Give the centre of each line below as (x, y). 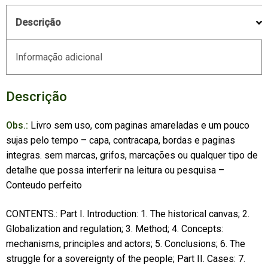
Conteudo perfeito (44, 185)
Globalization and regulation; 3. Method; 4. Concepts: (114, 229)
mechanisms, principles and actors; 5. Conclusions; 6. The (125, 243)
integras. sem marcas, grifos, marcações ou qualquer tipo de (132, 156)
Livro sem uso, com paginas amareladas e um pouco (138, 126)
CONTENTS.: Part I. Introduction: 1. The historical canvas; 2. (127, 214)
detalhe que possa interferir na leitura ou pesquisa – (115, 170)
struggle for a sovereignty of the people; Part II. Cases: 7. (125, 258)
